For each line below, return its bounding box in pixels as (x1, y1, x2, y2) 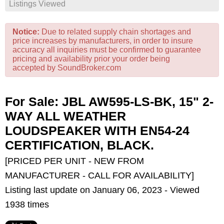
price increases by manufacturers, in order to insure (12, 36, 193, 45)
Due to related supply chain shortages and (39, 27, 191, 36)
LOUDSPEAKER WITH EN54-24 (5, 123, 189, 137)
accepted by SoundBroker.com (12, 63, 121, 72)
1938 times (5, 199, 49, 209)
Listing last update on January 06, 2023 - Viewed (5, 185, 199, 195)
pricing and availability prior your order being (12, 54, 170, 63)
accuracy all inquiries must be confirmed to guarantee (12, 45, 201, 54)
